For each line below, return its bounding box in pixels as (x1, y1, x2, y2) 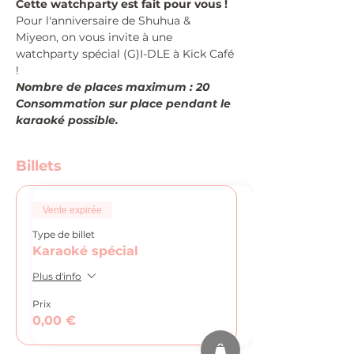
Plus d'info (32, 269, 81, 282)
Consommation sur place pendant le (16, 96, 234, 111)
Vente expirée (43, 205, 102, 216)
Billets (16, 157, 62, 175)
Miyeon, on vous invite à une (16, 30, 175, 44)
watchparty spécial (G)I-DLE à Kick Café (16, 47, 237, 61)
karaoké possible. (16, 113, 119, 127)
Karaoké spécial (32, 243, 138, 258)
